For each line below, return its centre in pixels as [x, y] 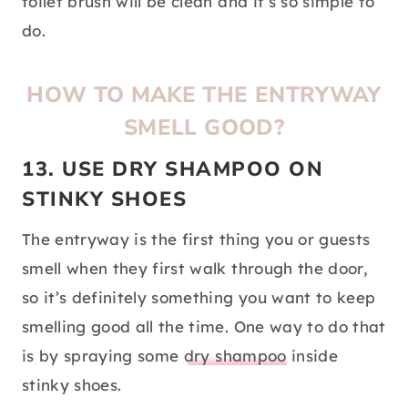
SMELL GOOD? [204, 128]
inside [312, 356]
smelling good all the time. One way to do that [204, 327]
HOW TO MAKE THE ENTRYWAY [204, 95]
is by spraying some [103, 356]
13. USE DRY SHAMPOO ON [173, 170]
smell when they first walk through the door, [195, 269]
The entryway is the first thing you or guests [196, 240]
